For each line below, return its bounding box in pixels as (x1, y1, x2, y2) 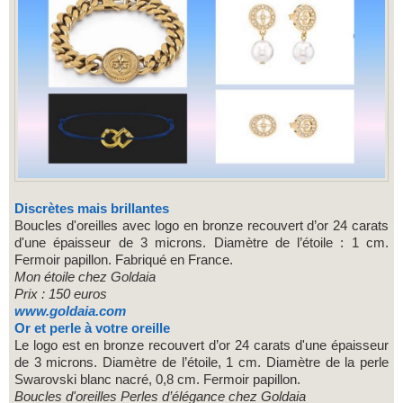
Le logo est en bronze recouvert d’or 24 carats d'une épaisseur (14, 336, 389, 353)
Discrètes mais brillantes (24, 200, 169, 216)
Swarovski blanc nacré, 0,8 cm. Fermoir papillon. (14, 371, 304, 387)
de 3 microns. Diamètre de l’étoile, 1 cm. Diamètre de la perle (14, 354, 389, 370)
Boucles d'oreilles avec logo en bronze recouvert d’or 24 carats (14, 217, 389, 233)
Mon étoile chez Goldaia (14, 268, 156, 284)
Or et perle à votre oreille (14, 319, 170, 336)
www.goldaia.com (14, 302, 126, 318)
